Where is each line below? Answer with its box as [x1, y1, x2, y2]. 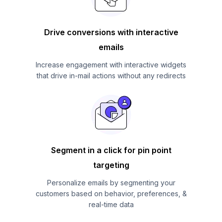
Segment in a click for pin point [51, 145, 171, 155]
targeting [93, 160, 129, 170]
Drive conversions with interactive [44, 27, 178, 37]
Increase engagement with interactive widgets [36, 60, 186, 69]
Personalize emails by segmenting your [47, 178, 175, 187]
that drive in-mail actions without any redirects [36, 71, 186, 80]
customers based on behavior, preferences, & [35, 189, 187, 198]
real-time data [88, 200, 134, 209]
